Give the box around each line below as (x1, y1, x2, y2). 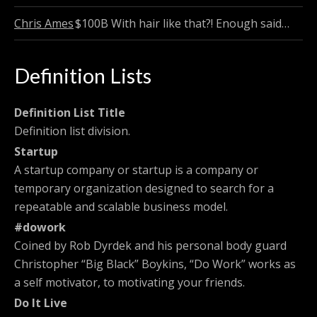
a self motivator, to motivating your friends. (14, 275, 245, 291)
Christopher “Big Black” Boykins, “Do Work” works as (14, 256, 296, 272)
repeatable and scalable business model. (14, 199, 228, 215)
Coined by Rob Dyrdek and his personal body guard (14, 238, 287, 254)
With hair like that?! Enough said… (111, 16, 289, 32)
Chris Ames (14, 16, 74, 32)
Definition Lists (14, 63, 151, 88)
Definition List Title (14, 105, 125, 121)
